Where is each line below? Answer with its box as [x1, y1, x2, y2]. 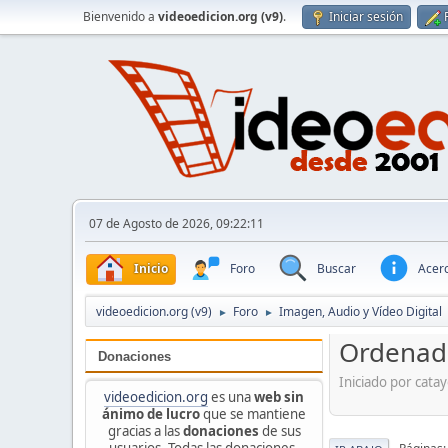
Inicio [134, 259, 168, 277]
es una [208, 387, 254, 406]
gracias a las [107, 421, 183, 440]
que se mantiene [200, 404, 306, 423]
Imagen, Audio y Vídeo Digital [279, 303, 442, 321]
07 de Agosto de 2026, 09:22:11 [89, 215, 264, 232]
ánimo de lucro [102, 404, 200, 423]
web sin [254, 387, 304, 406]
